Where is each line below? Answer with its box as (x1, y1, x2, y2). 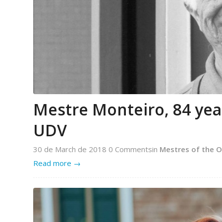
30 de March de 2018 (33, 144, 109, 155)
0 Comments (109, 144, 152, 155)
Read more (33, 158, 71, 168)
